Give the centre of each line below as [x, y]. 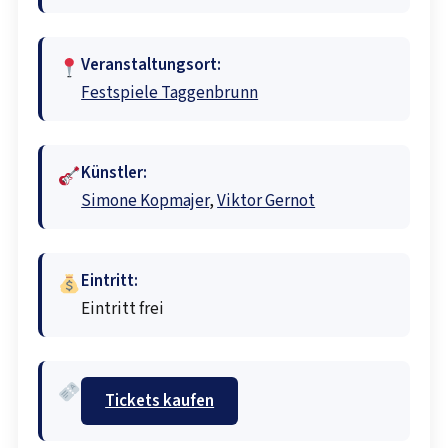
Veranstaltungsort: [151, 64]
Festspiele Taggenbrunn [170, 92]
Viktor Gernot [266, 200]
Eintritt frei [123, 308]
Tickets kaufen [160, 400]
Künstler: [114, 172]
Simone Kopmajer [145, 200]
